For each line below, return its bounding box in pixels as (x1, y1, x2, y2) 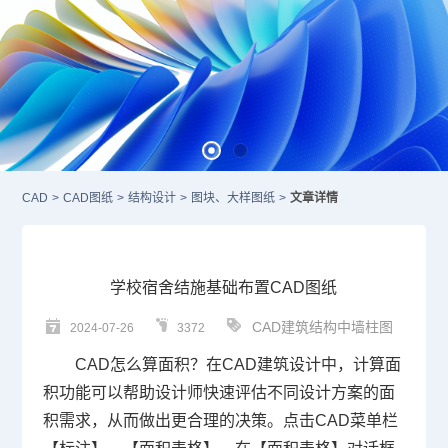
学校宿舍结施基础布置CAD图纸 (110, 279, 338, 297)
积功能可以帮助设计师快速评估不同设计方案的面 (42, 384, 395, 402)
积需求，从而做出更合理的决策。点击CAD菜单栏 (42, 412, 398, 430)
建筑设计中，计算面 (256, 356, 401, 374)
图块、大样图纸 (191, 191, 276, 206)
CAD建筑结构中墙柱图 (252, 319, 394, 336)
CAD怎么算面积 (74, 356, 190, 374)
